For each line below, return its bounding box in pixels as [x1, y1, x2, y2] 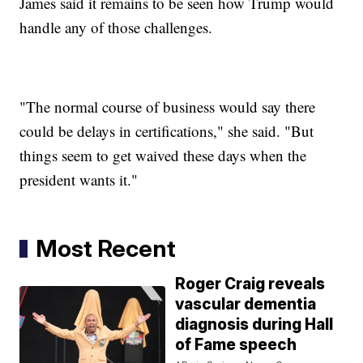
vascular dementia [175, 295, 317, 314]
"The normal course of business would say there [19, 96, 316, 117]
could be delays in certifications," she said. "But [19, 121, 314, 142]
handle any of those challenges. [19, 17, 213, 38]
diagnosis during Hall [175, 315, 334, 335]
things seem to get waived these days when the [19, 145, 307, 166]
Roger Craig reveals [175, 275, 326, 294]
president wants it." [19, 169, 139, 190]
